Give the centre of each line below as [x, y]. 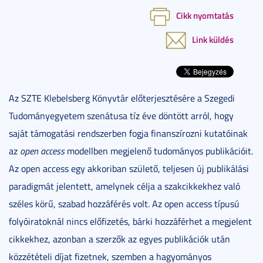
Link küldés [213, 39]
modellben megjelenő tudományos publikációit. [159, 151]
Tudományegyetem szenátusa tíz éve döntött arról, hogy [121, 115]
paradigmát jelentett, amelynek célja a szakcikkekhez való [124, 186]
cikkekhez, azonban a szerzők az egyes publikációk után [119, 239]
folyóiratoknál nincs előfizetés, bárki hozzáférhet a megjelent [130, 221]
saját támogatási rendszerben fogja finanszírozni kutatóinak [128, 133]
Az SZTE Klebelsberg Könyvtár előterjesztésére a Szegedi [122, 98]
